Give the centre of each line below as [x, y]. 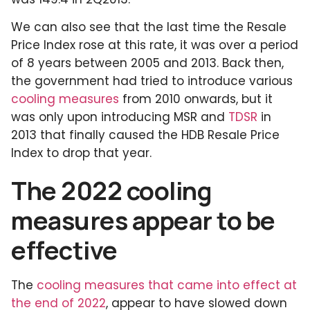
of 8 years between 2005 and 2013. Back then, [147, 63]
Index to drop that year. [81, 153]
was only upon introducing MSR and [120, 117]
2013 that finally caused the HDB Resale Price [145, 135]
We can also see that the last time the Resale [149, 27]
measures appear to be [143, 221]
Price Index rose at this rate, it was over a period [155, 45]
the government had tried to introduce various [152, 81]
